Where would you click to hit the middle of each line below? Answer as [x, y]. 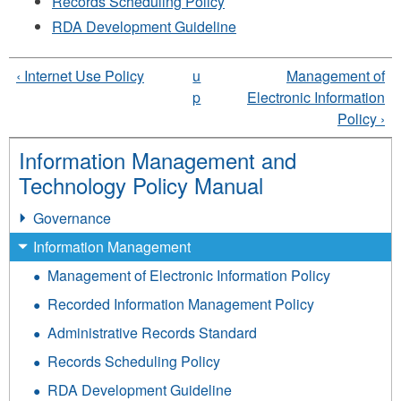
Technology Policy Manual [141, 184]
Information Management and [158, 159]
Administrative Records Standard [152, 332]
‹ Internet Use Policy [80, 75]
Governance [72, 218]
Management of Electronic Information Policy [189, 275]
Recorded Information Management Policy [181, 303]
